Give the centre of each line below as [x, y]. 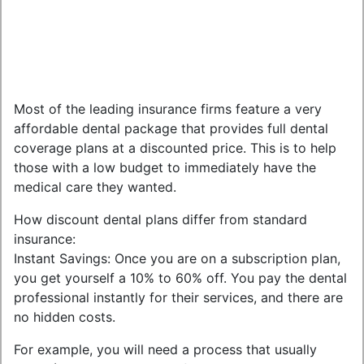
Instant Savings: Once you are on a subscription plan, [177, 258]
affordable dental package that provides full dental [171, 128]
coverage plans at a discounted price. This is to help [175, 148]
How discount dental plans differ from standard [160, 219]
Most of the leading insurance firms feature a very [168, 109]
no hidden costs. [65, 317]
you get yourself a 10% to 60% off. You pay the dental [180, 278]
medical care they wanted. [95, 187]
